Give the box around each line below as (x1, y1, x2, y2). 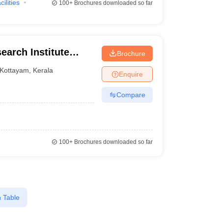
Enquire (118, 70, 143, 78)
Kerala (33, 66, 54, 74)
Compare (116, 90, 145, 99)
